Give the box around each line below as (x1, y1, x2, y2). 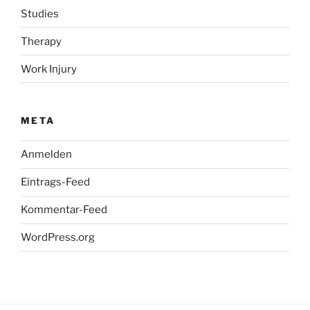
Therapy (21, 35, 62, 48)
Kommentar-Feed (21, 203, 107, 216)
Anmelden (21, 148, 72, 161)
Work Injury (21, 62, 77, 75)
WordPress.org (21, 231, 95, 244)
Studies (21, 7, 59, 20)
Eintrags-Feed (21, 176, 90, 188)
